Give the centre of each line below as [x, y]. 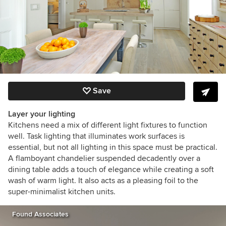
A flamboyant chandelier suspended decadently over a [104, 159]
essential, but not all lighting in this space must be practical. [113, 148]
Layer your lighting [42, 114]
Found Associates [40, 214]
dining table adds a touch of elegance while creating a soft [111, 170]
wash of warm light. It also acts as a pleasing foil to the [103, 181]
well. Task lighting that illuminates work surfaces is [96, 136]
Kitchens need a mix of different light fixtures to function [108, 125]
